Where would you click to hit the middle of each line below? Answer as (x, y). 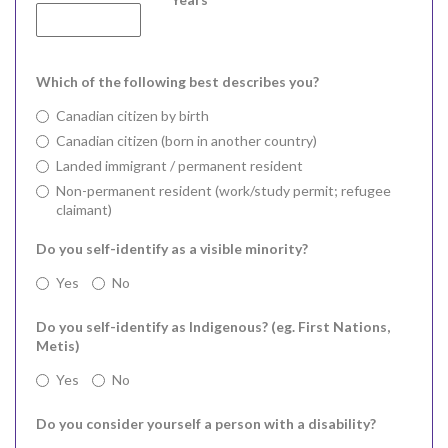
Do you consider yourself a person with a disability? (206, 423)
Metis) (58, 345)
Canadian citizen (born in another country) (186, 140)
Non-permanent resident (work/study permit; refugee (223, 190)
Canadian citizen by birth (132, 115)
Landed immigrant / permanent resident (179, 165)
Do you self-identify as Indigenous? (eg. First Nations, (213, 326)
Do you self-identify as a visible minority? (172, 248)
